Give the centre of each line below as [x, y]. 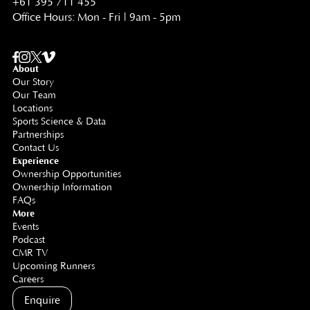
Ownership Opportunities [66, 174]
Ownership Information [62, 187]
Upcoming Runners [53, 266]
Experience [35, 161]
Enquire [42, 300]
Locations [32, 108]
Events [25, 227]
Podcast [28, 240]
